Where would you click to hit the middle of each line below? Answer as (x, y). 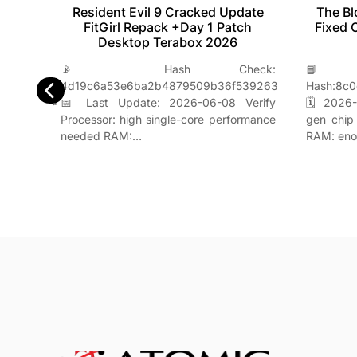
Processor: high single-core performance (168, 120)
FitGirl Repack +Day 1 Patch (168, 27)
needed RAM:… (101, 136)
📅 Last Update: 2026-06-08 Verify (168, 103)
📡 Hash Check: (168, 69)
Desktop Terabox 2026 (168, 43)
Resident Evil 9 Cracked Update (168, 12)
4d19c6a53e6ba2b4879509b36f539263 (169, 86)
